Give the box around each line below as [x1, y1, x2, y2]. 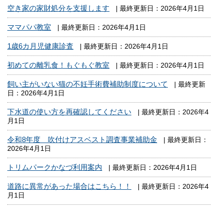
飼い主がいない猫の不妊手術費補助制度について [7, 80, 168, 88]
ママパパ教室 [7, 23, 51, 31]
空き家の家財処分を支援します [7, 4, 109, 12]
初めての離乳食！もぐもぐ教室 [7, 61, 109, 69]
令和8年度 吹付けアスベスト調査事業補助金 [7, 136, 157, 144]
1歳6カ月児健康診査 [7, 42, 73, 50]
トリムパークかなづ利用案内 [7, 163, 102, 171]
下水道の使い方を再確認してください [7, 108, 131, 116]
